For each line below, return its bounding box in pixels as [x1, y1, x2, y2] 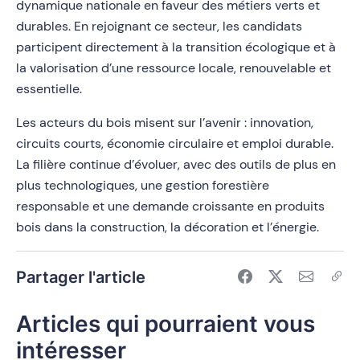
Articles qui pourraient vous [16, 310, 315, 338]
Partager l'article [16, 268, 145, 288]
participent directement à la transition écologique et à [16, 39, 336, 56]
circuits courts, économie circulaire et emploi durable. [16, 135, 333, 153]
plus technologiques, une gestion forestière [16, 177, 269, 194]
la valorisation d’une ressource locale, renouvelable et [16, 59, 331, 77]
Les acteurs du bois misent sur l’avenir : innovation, [16, 114, 313, 132]
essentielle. [16, 80, 82, 98]
